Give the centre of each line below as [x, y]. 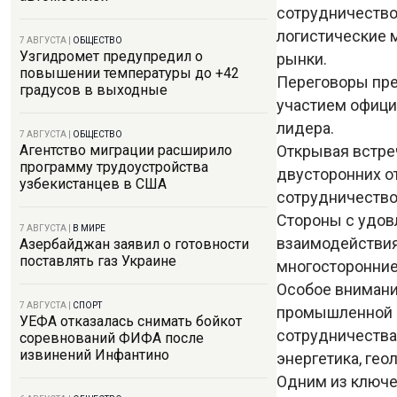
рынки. [304, 58]
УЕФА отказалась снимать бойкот [131, 321]
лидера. [307, 128]
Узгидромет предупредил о [111, 56]
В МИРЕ [89, 228]
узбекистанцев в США [93, 184]
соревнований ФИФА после [112, 338]
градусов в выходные [93, 90]
